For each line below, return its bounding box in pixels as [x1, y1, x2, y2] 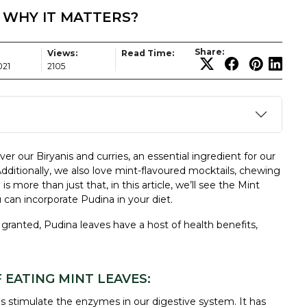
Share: [195, 46, 224, 57]
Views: [47, 47, 77, 58]
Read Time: [121, 47, 174, 58]
